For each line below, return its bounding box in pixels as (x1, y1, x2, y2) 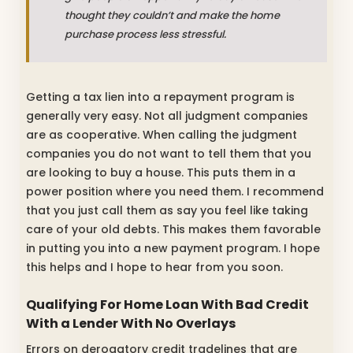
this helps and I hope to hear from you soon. (26, 258, 283, 275)
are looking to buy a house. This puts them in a (26, 164, 295, 180)
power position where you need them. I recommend (26, 183, 324, 199)
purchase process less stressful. (65, 26, 226, 42)
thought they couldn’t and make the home (65, 7, 280, 23)
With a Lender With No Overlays (26, 314, 236, 333)
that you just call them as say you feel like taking (26, 202, 308, 218)
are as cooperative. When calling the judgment (26, 126, 297, 143)
